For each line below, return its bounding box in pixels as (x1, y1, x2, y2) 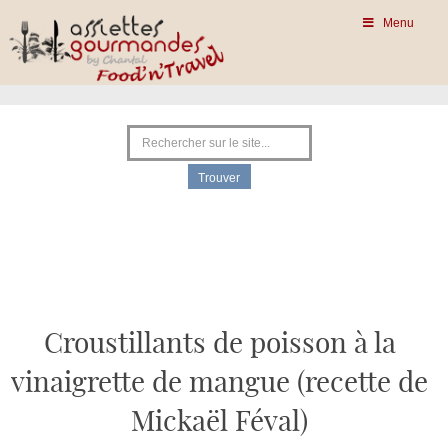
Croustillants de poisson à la (43, 331, 396, 359)
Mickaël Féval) (131, 409, 308, 437)
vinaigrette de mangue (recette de (11, 370, 428, 398)
